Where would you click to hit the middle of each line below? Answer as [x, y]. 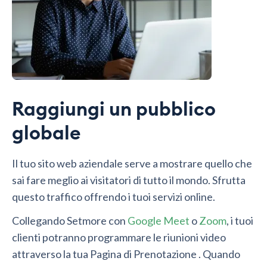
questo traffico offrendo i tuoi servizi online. [114, 197]
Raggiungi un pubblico [114, 110]
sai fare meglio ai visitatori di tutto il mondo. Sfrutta [129, 180]
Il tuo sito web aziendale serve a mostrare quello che [132, 164]
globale [46, 134]
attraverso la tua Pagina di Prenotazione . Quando [126, 254]
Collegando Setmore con [70, 221]
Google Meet [159, 221]
